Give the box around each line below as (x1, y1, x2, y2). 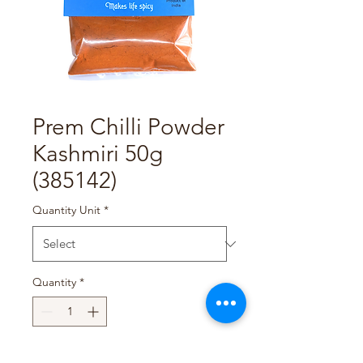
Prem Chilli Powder (32, 113, 224, 140)
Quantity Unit (32, 203, 100, 217)
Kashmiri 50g (32, 140, 163, 167)
